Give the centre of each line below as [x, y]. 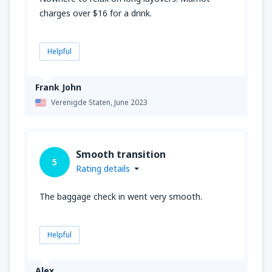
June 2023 [131, 102]
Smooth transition [121, 154]
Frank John [58, 87]
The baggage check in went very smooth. [121, 196]
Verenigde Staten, [83, 102]
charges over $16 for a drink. [96, 13]
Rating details [103, 168]
